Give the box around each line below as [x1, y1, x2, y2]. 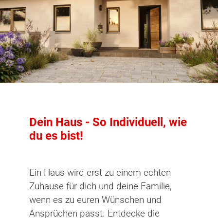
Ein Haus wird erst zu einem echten [29, 166, 171, 178]
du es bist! [29, 129, 83, 143]
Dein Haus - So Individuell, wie [29, 115, 187, 129]
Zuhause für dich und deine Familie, [29, 180, 172, 192]
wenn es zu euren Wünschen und [29, 194, 162, 205]
